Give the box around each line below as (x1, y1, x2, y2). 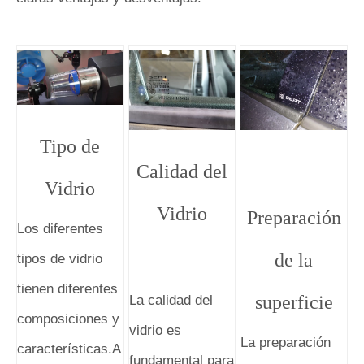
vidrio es (128, 323, 181, 339)
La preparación (240, 335, 331, 351)
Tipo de (40, 135, 101, 157)
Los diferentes (17, 220, 103, 236)
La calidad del (128, 292, 213, 309)
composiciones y (17, 310, 119, 327)
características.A (17, 340, 121, 357)
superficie (254, 292, 333, 314)
